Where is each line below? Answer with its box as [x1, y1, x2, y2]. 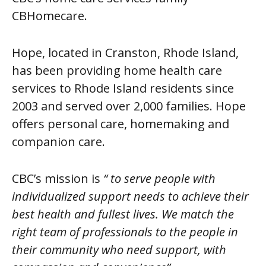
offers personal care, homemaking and [12, 116, 229, 132]
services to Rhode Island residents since [12, 80, 234, 96]
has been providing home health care [12, 62, 222, 78]
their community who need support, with [12, 242, 226, 258]
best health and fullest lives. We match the [12, 206, 234, 222]
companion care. [12, 134, 105, 150]
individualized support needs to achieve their [12, 188, 249, 204]
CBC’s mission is [12, 170, 103, 186]
